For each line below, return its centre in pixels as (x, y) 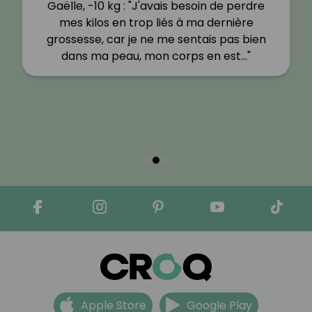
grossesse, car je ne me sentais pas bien (156, 40)
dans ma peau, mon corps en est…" (156, 56)
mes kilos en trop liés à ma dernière (156, 23)
